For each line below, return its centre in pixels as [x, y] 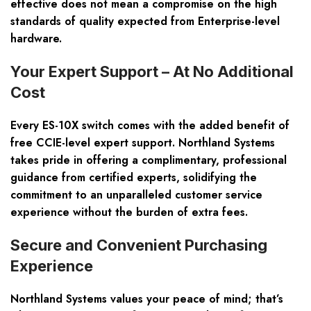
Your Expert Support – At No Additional [152, 72]
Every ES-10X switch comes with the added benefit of [150, 126]
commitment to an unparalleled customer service [136, 195]
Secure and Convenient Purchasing [139, 245]
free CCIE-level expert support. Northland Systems [143, 143]
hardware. [36, 39]
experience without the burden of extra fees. [129, 212]
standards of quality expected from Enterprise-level [145, 22]
